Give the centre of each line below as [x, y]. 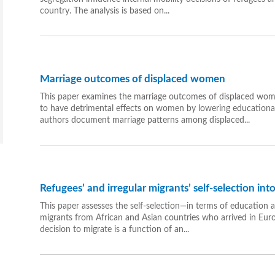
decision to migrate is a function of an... [114, 230]
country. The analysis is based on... [104, 11]
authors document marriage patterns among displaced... [145, 121]
